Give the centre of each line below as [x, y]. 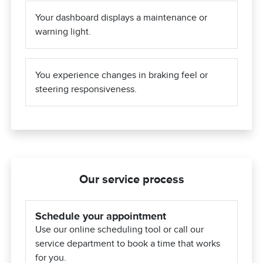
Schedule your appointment [101, 216]
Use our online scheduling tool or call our [120, 230]
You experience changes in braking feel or [122, 75]
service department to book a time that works [128, 244]
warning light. [63, 32]
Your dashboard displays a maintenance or [122, 18]
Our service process [131, 179]
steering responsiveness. [86, 90]
